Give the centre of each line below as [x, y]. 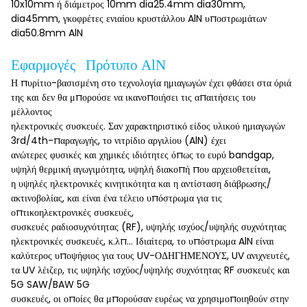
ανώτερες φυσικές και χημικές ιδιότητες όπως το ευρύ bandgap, [143, 155]
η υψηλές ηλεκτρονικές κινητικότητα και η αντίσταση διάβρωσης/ [141, 184]
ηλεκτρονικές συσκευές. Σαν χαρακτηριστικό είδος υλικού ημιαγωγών [148, 126]
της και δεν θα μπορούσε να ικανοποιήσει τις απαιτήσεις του [133, 97]
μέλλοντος [32, 112]
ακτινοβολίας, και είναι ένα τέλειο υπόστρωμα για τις [116, 198]
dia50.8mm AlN [47, 33]
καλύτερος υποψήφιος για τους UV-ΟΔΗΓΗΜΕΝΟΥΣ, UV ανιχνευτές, [150, 256]
